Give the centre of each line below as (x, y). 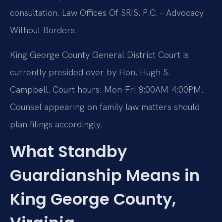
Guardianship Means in (105, 175)
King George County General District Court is (99, 55)
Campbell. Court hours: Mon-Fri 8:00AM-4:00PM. (107, 89)
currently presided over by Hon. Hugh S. (90, 72)
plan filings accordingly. (56, 124)
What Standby (68, 152)
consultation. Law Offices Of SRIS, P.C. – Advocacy (107, 13)
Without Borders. (43, 30)
